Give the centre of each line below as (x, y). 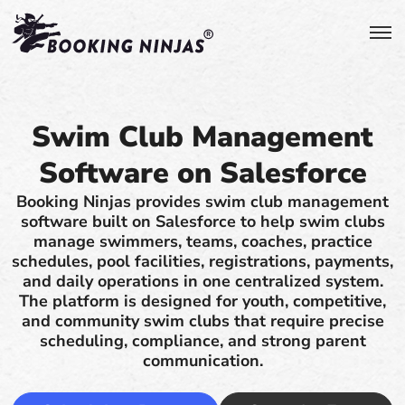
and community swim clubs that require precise (202, 321)
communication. (202, 361)
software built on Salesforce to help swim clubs (202, 221)
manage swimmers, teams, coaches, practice (202, 241)
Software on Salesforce (202, 173)
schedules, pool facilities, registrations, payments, (202, 261)
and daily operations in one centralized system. (202, 281)
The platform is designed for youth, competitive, (202, 301)
